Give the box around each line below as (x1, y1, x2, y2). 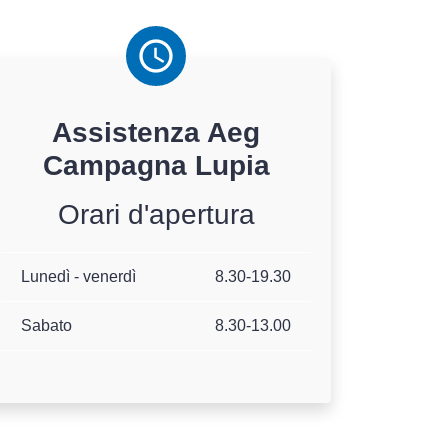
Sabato (21, 317, 72, 334)
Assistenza (52, 117, 207, 148)
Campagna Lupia (42, 150, 270, 181)
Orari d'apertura (57, 199, 255, 230)
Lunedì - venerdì (21, 268, 136, 285)
